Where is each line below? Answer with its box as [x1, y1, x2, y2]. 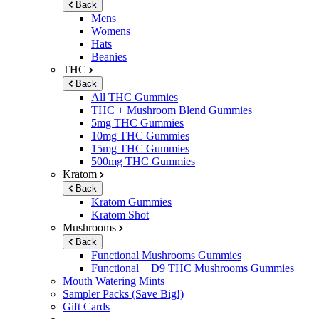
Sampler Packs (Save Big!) [63, 287, 184, 300]
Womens [91, 24, 130, 37]
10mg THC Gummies [91, 129, 189, 142]
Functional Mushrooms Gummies [91, 249, 241, 261]
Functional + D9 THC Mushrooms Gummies [91, 261, 294, 274]
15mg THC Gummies [91, 142, 189, 155]
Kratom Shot [91, 208, 149, 221]
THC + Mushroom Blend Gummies [91, 103, 252, 116]
